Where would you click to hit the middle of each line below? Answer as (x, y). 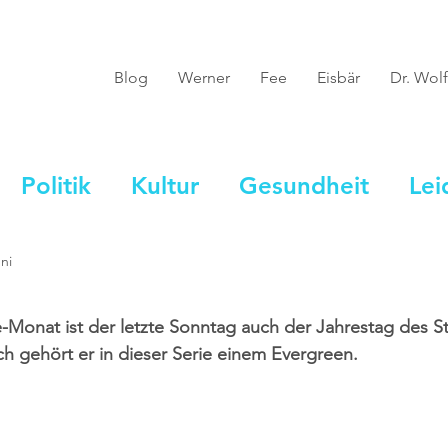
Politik (56, 185)
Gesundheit (304, 185)
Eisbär (338, 77)
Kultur (165, 185)
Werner (204, 77)
